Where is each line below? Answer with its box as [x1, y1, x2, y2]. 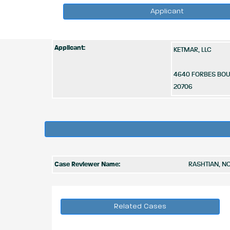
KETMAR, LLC [174, 47, 212, 53]
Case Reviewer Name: [54, 161, 120, 168]
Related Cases [113, 203, 166, 210]
